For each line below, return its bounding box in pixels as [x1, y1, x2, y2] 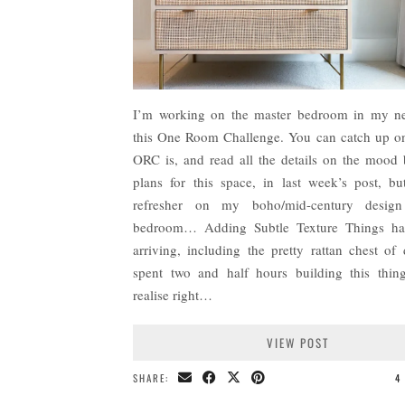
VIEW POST [266, 333, 329, 352]
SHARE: [133, 370, 174, 385]
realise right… [133, 285, 212, 304]
